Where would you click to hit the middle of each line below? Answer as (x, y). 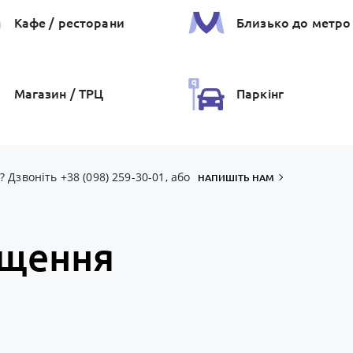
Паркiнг (260, 93)
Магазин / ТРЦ (59, 93)
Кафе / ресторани (69, 22)
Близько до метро (294, 22)
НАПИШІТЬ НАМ (236, 178)
